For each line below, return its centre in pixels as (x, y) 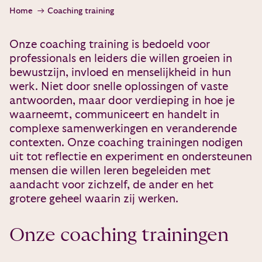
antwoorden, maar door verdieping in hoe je (122, 101)
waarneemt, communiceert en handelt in (114, 115)
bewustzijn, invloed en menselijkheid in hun (120, 73)
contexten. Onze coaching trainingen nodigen (126, 143)
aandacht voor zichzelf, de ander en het (111, 185)
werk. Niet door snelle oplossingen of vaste (119, 87)
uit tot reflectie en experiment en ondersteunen (131, 157)
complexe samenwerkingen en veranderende (123, 129)
